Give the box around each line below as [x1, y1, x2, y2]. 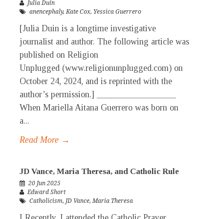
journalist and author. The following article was [20, 37, 189, 47]
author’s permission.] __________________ [20, 89, 176, 100]
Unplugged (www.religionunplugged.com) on [20, 63, 183, 73]
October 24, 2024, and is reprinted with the [20, 76, 172, 87]
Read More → [20, 135, 70, 145]
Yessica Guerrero [93, 8, 141, 16]
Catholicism [29, 197, 63, 205]
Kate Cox [66, 8, 90, 16]
